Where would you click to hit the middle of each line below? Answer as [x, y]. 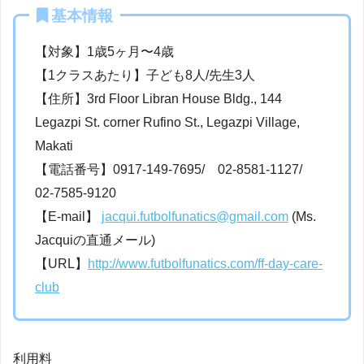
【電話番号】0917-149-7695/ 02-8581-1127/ [175, 170]
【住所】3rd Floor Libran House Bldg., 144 [158, 99]
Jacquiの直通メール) [95, 240]
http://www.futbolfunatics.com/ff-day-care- [205, 264]
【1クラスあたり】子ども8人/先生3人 [145, 76]
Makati [54, 146]
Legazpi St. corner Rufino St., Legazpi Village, [167, 123]
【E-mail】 [68, 217]
